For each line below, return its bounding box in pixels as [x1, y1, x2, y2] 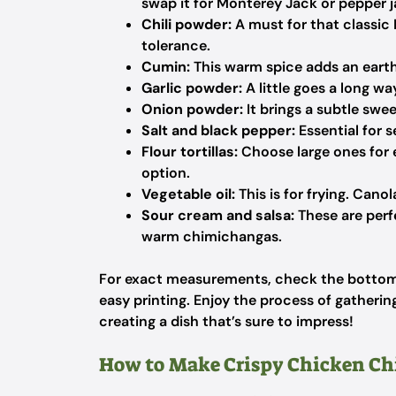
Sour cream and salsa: [141, 206, 294, 225]
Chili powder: [141, 15, 232, 34]
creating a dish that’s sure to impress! [99, 312, 354, 331]
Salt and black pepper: [141, 121, 295, 140]
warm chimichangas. [141, 227, 282, 246]
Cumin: [141, 57, 190, 76]
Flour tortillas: [141, 142, 238, 161]
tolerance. [141, 36, 210, 55]
